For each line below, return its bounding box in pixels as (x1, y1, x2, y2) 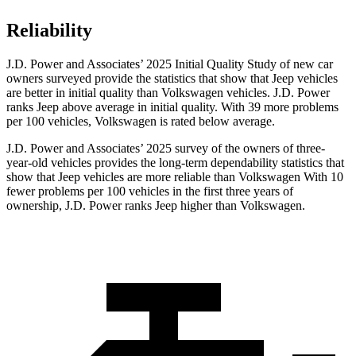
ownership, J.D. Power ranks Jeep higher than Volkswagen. (6, 199, 305, 213)
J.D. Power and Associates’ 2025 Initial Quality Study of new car (6, 57, 333, 72)
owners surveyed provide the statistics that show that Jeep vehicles (6, 72, 338, 86)
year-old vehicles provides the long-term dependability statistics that (6, 156, 344, 170)
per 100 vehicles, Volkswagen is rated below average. (6, 114, 275, 129)
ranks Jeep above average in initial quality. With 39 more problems (6, 100, 339, 114)
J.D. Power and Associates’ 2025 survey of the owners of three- (6, 141, 325, 156)
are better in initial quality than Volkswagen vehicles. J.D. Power (6, 86, 330, 100)
